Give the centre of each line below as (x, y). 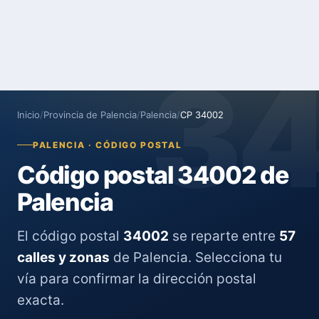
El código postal (70, 236)
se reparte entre (224, 236)
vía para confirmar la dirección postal (137, 279)
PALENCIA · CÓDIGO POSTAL (108, 145)
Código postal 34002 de (153, 175)
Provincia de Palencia (90, 115)
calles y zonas (63, 257)
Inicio (28, 115)
